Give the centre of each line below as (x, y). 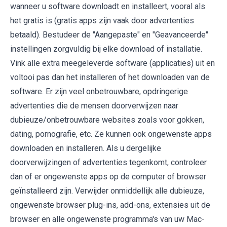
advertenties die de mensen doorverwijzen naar (94, 106)
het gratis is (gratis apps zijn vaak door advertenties (102, 21)
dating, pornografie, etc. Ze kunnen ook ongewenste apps (111, 134)
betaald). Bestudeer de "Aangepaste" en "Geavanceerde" (109, 35)
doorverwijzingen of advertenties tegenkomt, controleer (108, 163)
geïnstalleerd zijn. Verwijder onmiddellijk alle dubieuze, (107, 191)
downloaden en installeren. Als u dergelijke (86, 148)
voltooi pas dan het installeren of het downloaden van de (110, 78)
